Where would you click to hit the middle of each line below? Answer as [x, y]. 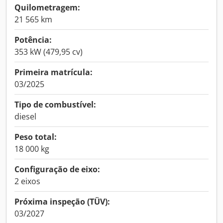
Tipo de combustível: [55, 105]
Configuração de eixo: [57, 169]
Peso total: [36, 137]
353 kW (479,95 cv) [49, 52]
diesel [25, 116]
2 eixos [27, 181]
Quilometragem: [47, 7]
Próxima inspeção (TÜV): [62, 202]
